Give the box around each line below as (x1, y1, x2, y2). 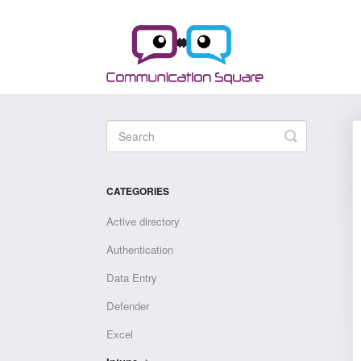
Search (290, 138, 337, 159)
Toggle (290, 125, 334, 146)
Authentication (106, 242, 173, 257)
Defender (106, 298, 149, 313)
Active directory (106, 214, 180, 229)
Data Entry (106, 270, 157, 285)
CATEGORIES (106, 184, 169, 198)
